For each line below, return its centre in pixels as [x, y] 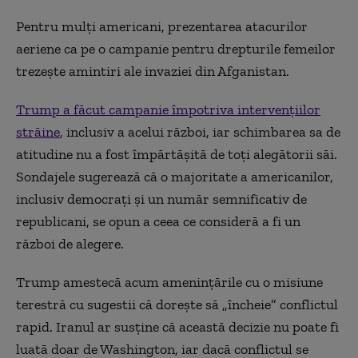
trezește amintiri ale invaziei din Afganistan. [153, 71]
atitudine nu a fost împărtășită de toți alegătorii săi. [177, 154]
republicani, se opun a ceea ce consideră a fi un [158, 221]
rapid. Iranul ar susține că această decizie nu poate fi [177, 326]
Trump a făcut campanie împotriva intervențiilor [168, 109]
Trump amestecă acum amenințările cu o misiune [169, 282]
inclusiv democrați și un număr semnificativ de [161, 199]
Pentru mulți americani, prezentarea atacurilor [162, 26]
